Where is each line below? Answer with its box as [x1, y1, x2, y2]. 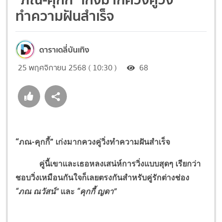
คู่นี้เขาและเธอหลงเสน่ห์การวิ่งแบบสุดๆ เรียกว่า [15, 159, 201, 168]
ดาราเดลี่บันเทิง [39, 43, 89, 56]
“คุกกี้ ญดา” [77, 186, 116, 196]
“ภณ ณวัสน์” [15, 186, 58, 196]
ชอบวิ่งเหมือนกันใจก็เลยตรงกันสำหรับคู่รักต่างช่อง [15, 172, 189, 182]
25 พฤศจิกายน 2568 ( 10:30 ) [18, 61, 117, 73]
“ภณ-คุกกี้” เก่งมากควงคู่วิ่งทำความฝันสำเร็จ [15, 137, 170, 147]
